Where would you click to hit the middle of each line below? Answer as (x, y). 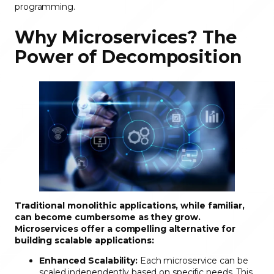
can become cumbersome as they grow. (108, 217)
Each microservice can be (193, 260)
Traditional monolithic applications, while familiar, (130, 205)
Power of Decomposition (131, 57)
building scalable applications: (86, 240)
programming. (46, 7)
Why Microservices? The (126, 37)
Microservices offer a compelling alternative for (125, 228)
